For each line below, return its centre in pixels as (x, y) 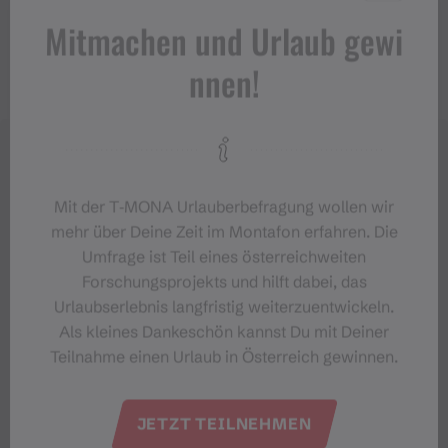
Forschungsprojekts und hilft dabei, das (224, 281)
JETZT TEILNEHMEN (224, 423)
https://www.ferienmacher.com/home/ (200, 15)
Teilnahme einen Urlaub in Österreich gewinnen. (224, 356)
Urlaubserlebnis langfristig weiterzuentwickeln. (224, 306)
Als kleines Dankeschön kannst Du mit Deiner (224, 331)
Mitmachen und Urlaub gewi (224, 40)
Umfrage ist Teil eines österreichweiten (224, 256)
